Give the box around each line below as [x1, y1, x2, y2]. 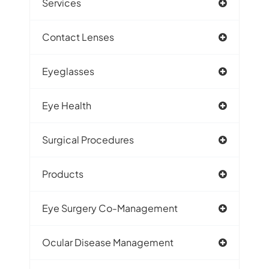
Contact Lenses [42, 31, 114, 44]
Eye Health [42, 99, 91, 112]
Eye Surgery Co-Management [42, 202, 178, 215]
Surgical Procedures [42, 133, 134, 147]
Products [42, 168, 83, 181]
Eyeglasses [42, 65, 94, 78]
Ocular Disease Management [42, 236, 174, 249]
